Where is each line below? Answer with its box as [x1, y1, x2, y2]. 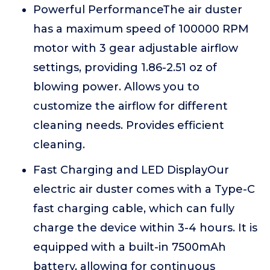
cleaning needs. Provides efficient [33, 119, 224, 132]
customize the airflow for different [33, 99, 228, 113]
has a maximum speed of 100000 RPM [33, 22, 249, 36]
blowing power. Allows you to [33, 80, 199, 93]
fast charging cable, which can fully [33, 202, 234, 215]
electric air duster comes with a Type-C [33, 183, 255, 196]
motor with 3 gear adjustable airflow [33, 42, 238, 55]
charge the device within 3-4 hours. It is [33, 221, 257, 234]
